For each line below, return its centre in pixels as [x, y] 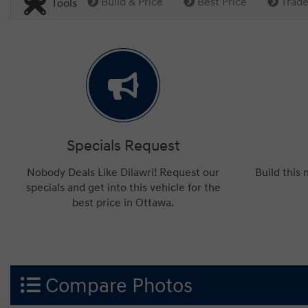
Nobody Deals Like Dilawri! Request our [123, 172]
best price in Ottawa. [123, 202]
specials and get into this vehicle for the [123, 187]
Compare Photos [117, 286]
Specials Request [123, 145]
